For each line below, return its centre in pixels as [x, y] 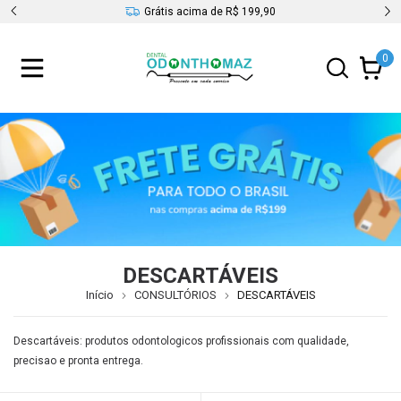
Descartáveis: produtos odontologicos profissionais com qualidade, [181, 341]
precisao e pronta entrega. [78, 361]
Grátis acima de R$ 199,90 [210, 12]
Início [99, 295]
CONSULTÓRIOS [175, 295]
